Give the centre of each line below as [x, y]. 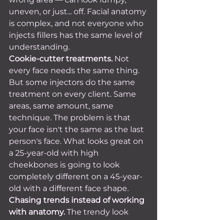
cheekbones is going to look [65, 165]
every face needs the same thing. [75, 70]
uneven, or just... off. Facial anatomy [79, 12]
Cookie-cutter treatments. [61, 59]
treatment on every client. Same [73, 94]
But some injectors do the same [73, 82]
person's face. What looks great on [77, 141]
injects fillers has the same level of [76, 35]
